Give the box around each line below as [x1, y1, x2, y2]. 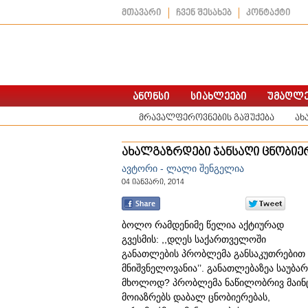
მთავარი [122, 8, 162, 18]
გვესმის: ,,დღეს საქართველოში [122, 234, 266, 245]
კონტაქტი [246, 8, 291, 18]
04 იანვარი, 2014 [122, 177, 184, 186]
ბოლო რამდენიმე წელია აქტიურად [122, 219, 284, 230]
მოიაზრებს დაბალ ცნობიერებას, [122, 291, 270, 302]
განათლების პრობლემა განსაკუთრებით [122, 248, 305, 259]
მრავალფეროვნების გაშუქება [139, 113, 274, 123]
